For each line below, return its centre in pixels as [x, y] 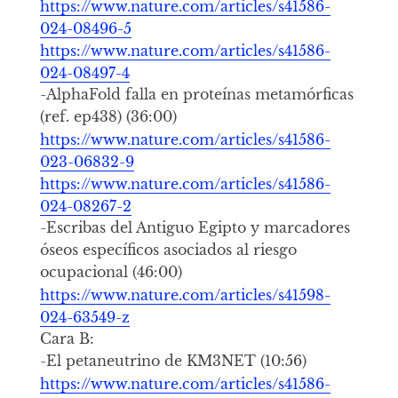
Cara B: [67, 339]
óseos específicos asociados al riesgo [168, 250]
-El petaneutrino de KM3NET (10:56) [173, 361]
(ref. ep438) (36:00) [108, 117]
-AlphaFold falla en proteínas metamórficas [196, 95]
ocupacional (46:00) [111, 272]
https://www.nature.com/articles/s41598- [185, 295]
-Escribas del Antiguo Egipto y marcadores [195, 228]
